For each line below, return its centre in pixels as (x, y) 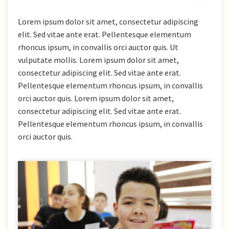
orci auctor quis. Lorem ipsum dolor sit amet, (96, 98)
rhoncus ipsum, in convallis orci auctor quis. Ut (98, 47)
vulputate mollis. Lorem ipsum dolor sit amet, (98, 60)
